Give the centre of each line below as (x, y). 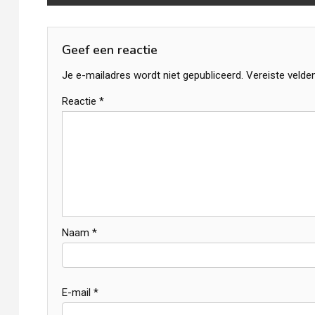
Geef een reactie (110, 50)
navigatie (91, 21)
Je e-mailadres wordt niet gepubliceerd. (153, 75)
